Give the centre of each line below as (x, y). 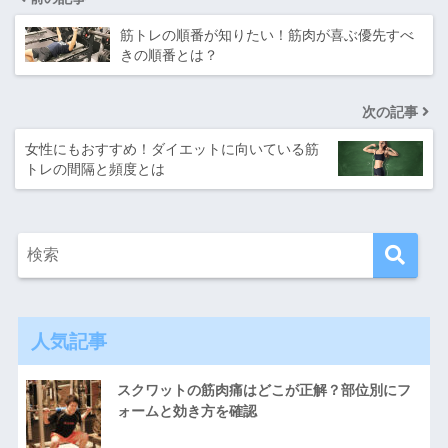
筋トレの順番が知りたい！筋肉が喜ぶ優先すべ (267, 34)
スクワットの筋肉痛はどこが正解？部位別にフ (263, 390)
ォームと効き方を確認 (186, 411)
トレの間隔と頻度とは (95, 168)
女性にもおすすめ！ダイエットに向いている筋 (172, 148)
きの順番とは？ (169, 54)
